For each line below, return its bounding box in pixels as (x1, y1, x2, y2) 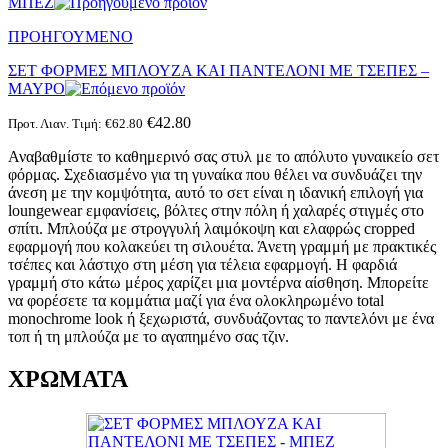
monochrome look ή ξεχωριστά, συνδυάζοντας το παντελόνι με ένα (8, 309, 434, 327)
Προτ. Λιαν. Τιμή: (8, 115, 105, 131)
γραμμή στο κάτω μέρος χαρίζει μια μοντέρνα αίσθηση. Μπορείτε (8, 273, 429, 291)
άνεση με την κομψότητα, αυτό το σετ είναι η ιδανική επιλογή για (8, 183, 423, 201)
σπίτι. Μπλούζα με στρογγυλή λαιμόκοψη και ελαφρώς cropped (8, 219, 415, 237)
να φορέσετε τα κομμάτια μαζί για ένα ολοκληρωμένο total (8, 291, 384, 309)
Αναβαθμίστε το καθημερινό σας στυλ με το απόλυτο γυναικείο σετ (8, 147, 439, 165)
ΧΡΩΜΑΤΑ (8, 365, 128, 392)
